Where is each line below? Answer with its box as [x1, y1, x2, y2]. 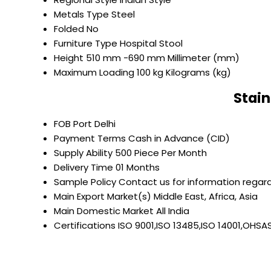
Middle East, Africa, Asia [154, 190, 258, 203]
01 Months [116, 161, 160, 174]
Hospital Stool [120, 36, 183, 50]
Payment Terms [54, 132, 126, 145]
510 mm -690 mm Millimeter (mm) [86, 51, 240, 64]
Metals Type [54, 7, 109, 21]
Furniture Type [54, 36, 117, 50]
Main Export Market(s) [54, 190, 151, 203]
